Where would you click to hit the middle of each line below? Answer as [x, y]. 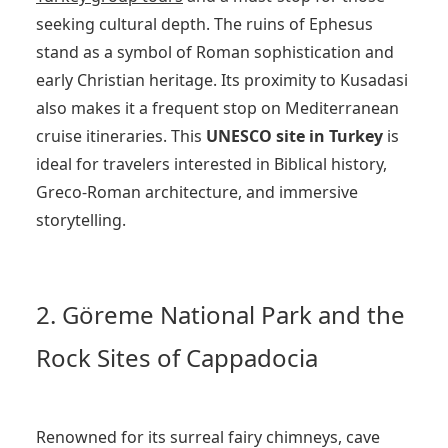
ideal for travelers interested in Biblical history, [211, 163]
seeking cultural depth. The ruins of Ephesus [204, 23]
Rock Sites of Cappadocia [177, 357]
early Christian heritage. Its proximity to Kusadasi [222, 79]
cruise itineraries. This [121, 135]
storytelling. [81, 219]
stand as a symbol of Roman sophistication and [215, 51]
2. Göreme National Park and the [220, 314]
